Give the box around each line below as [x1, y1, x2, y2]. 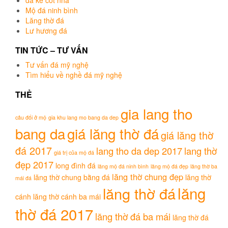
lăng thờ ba [190, 162, 217, 170]
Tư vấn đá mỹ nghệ [25, 60, 89, 70]
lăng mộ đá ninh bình [98, 162, 149, 170]
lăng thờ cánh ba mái [33, 191, 101, 202]
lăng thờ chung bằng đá [34, 172, 110, 183]
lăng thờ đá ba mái [95, 210, 170, 223]
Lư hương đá [25, 25, 67, 36]
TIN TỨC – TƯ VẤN [15, 44, 88, 56]
